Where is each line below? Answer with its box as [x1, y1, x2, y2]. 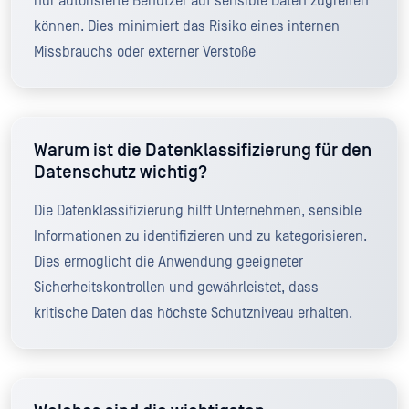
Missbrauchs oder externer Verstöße [34, 43, 256, 60]
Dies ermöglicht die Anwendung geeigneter [34, 253, 303, 270]
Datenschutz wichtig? [34, 162, 207, 183]
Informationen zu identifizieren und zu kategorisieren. [34, 227, 367, 245]
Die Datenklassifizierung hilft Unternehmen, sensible [34, 202, 362, 219]
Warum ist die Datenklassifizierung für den [34, 140, 372, 161]
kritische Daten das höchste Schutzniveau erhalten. [34, 304, 352, 321]
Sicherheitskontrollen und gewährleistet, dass [34, 278, 319, 296]
